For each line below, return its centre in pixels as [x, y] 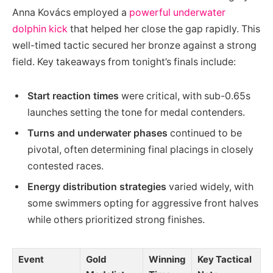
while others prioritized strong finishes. [116, 220]
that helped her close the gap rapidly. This [164, 29]
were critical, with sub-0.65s [185, 96]
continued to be [205, 133]
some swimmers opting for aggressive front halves [143, 204]
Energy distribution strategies [97, 187]
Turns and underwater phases [97, 133]
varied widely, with [210, 187]
